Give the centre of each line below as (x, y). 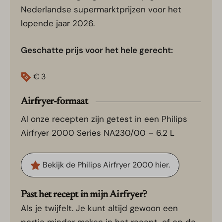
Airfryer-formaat (55, 102)
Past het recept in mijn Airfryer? (84, 195)
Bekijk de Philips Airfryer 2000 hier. (105, 165)
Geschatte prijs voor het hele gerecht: (100, 50)
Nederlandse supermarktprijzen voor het (101, 10)
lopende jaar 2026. (58, 24)
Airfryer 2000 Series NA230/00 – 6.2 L (98, 133)
